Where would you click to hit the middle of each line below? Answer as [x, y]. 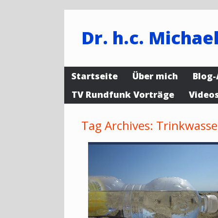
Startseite [95, 76]
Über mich [155, 76]
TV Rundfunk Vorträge [123, 94]
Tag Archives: [119, 125]
